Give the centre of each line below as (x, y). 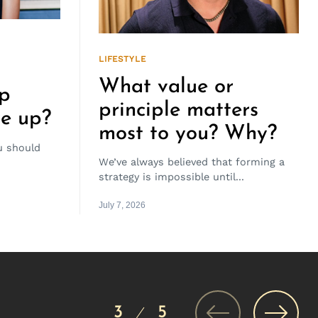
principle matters (179, 110)
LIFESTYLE (122, 59)
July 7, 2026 (122, 205)
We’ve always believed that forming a (192, 162)
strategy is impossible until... (171, 177)
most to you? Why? (188, 133)
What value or (166, 87)
